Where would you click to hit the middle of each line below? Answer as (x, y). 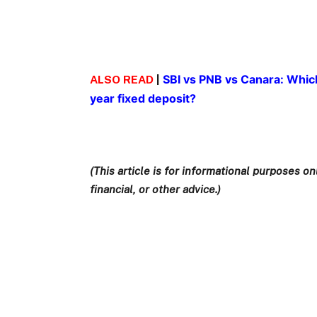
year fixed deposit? (143, 98)
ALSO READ (122, 79)
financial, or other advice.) (156, 190)
